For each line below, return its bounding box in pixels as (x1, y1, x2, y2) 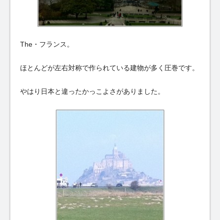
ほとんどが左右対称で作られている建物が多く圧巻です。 (20, 64, 199, 72)
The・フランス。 (20, 40, 74, 48)
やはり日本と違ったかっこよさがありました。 (20, 87, 165, 96)
